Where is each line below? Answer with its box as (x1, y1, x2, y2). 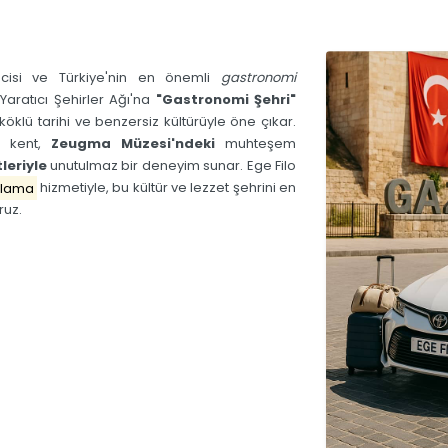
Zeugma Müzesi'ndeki (50, 134, 215, 154)
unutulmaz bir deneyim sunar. (46, 156, 247, 176)
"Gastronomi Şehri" (155, 90, 296, 110)
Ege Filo (246, 156, 296, 176)
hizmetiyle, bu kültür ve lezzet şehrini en (36, 178, 296, 198)
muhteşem (214, 134, 296, 154)
